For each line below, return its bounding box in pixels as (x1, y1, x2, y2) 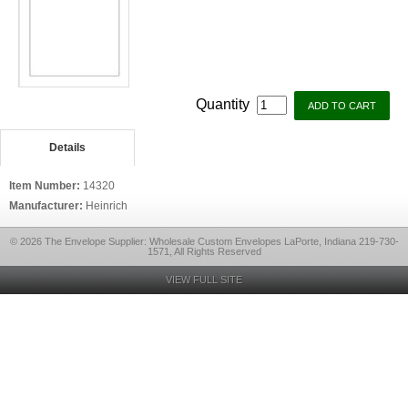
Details (48, 141, 86, 154)
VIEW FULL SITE (166, 274, 242, 285)
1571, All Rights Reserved (147, 246, 261, 257)
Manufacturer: (9, 199, 86, 212)
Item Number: (9, 179, 83, 192)
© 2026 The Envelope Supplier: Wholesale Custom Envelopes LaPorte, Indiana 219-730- (9, 236, 399, 247)
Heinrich (86, 199, 127, 212)
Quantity (196, 97, 253, 112)
